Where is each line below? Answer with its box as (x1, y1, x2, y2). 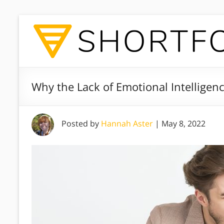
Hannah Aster (101, 118, 153, 129)
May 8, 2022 (161, 118, 205, 129)
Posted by (61, 118, 101, 129)
